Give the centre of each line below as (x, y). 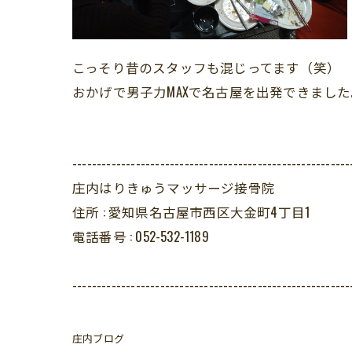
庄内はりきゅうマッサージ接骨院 (174, 187)
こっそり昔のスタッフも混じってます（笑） (207, 67)
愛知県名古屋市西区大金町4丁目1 (209, 212)
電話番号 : (104, 236)
